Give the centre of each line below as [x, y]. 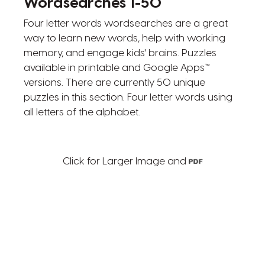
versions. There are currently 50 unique [114, 83]
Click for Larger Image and [125, 161]
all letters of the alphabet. [82, 112]
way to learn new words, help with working [124, 38]
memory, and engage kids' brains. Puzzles [120, 53]
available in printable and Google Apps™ [117, 68]
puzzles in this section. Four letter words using [128, 97]
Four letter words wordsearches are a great [125, 23]
